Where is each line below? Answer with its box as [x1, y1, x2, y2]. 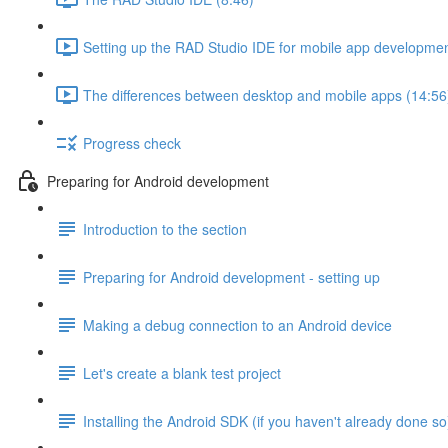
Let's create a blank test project [83, 362, 281, 383]
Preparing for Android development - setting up [83, 266, 380, 287]
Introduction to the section [83, 218, 247, 239]
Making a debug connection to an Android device [83, 314, 392, 335]
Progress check [83, 132, 181, 153]
